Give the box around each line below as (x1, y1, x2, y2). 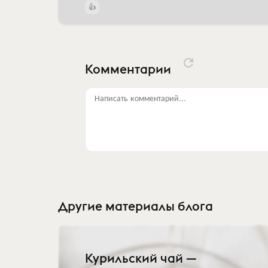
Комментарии (85, 60, 174, 77)
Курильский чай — (85, 250, 197, 266)
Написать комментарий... (95, 92, 186, 103)
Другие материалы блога (58, 198, 213, 214)
